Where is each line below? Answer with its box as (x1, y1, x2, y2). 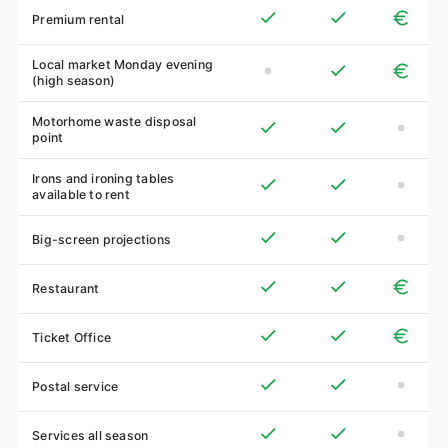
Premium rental (32, 11, 125, 27)
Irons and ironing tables (32, 170, 175, 186)
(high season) (32, 72, 116, 88)
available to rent (32, 186, 130, 202)
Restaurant (32, 280, 100, 296)
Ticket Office (32, 329, 112, 345)
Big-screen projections (32, 231, 171, 247)
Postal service (32, 378, 119, 394)
